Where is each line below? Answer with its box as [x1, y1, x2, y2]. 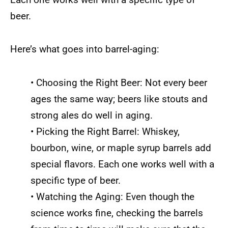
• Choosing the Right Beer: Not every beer [31, 76, 207, 89]
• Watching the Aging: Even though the [31, 190, 194, 203]
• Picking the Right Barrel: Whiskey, [31, 125, 180, 137]
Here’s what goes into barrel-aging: [10, 43, 159, 55]
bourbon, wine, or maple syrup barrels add [31, 141, 211, 154]
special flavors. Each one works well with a [31, 158, 214, 170]
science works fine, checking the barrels [31, 207, 203, 219]
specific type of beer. [31, 174, 121, 186]
